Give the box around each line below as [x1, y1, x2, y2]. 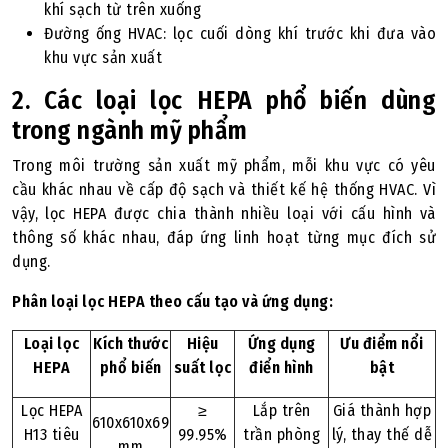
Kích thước [93, 334, 168, 353]
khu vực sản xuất [44, 48, 162, 67]
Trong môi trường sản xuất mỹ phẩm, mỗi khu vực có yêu [12, 156, 436, 175]
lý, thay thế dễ [331, 425, 433, 444]
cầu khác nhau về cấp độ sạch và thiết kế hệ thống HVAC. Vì [12, 180, 436, 199]
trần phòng [243, 425, 320, 444]
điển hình [249, 358, 314, 377]
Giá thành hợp [332, 401, 432, 420]
